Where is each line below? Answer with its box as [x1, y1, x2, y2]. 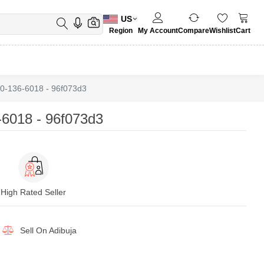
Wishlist [209, 27, 236, 35]
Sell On [19, 226, 47, 235]
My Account [138, 27, 178, 35]
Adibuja [48, 226, 77, 235]
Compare [178, 27, 209, 35]
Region [108, 26, 133, 35]
